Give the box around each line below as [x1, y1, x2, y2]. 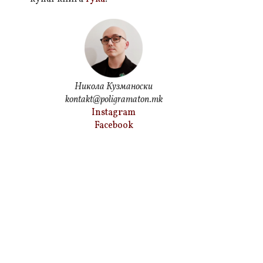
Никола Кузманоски [75, 80, 153, 93]
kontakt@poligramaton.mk [65, 93, 163, 106]
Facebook [94, 119, 133, 132]
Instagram [92, 106, 136, 119]
